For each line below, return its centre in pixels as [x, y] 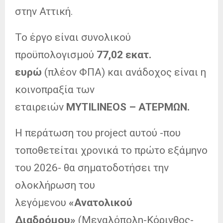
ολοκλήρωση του [55, 185]
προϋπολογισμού [56, 55]
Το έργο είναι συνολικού [73, 37]
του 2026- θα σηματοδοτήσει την [92, 167]
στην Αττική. [44, 11]
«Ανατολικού [99, 202]
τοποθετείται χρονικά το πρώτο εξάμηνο [111, 150]
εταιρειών [41, 107]
